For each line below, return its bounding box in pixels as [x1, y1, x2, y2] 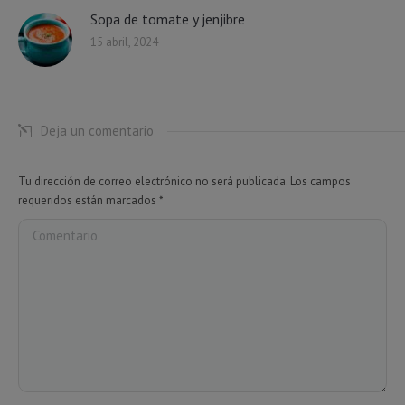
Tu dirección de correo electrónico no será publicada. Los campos [18, 173, 351, 189]
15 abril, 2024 [90, 33, 158, 50]
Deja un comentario [41, 121, 154, 139]
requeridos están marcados [18, 192, 159, 208]
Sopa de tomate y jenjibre [90, 9, 245, 28]
